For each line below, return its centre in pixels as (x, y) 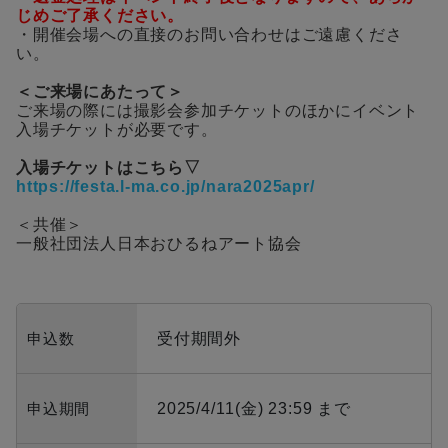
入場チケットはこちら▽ (108, 168)
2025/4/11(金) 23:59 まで (254, 409)
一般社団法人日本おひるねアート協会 (159, 244)
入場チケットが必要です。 (117, 130)
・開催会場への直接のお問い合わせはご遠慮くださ (209, 35)
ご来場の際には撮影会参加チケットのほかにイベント (218, 111)
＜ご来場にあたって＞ (100, 92)
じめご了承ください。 (100, 16)
